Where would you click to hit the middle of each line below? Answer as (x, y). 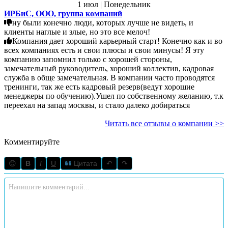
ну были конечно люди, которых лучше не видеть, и (103, 22)
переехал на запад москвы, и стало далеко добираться (97, 105)
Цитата (84, 163)
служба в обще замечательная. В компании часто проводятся (109, 77)
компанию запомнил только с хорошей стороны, (88, 59)
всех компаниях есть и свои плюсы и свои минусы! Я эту (104, 50)
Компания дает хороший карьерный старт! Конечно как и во (117, 41)
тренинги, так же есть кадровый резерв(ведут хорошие (99, 87)
